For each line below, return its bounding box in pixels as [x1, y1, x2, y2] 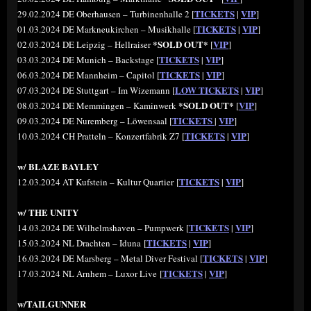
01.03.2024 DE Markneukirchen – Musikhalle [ [17, 23, 196, 36]
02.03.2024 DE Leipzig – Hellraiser [17, 38, 153, 51]
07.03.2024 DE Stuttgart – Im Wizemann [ [17, 84, 175, 97]
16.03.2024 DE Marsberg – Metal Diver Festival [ [17, 252, 203, 265]
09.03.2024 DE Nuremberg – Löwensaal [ [17, 115, 172, 128]
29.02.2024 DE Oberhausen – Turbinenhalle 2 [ [17, 8, 194, 21]
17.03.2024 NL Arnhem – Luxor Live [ [17, 267, 162, 280]
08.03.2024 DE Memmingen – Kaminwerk [17, 99, 178, 112]
